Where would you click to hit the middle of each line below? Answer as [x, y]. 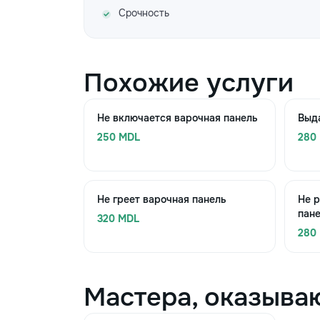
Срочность [144, 13]
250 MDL [119, 137]
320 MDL [118, 219]
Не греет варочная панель [162, 199]
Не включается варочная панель [177, 118]
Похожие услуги [189, 83]
